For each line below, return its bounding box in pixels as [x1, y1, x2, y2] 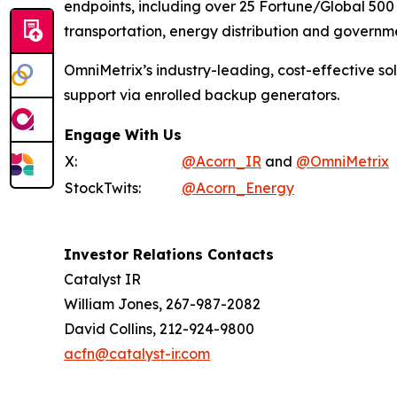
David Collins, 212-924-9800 [64, 319, 254, 338]
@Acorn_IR [182, 152, 261, 170]
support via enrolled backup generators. [64, 85, 339, 104]
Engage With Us [65, 125, 182, 144]
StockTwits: [65, 178, 141, 197]
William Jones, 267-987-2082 [64, 294, 261, 313]
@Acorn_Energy [182, 178, 294, 197]
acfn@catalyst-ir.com [64, 344, 210, 362]
